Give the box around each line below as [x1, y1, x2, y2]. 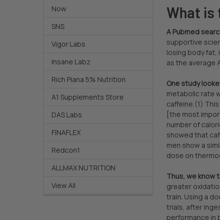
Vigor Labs [51, 39, 85, 49]
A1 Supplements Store [51, 92, 124, 102]
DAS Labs [51, 110, 82, 119]
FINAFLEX [51, 127, 81, 137]
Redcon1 [51, 145, 80, 155]
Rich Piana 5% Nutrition [51, 74, 126, 84]
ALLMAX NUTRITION [51, 163, 115, 172]
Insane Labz [51, 56, 90, 66]
